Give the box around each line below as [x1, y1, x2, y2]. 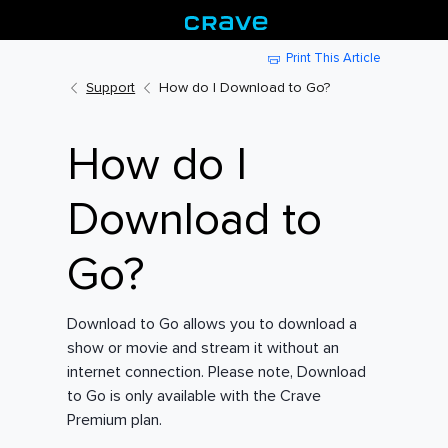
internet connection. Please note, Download [67, 362, 367, 383]
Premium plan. [67, 410, 163, 431]
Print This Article [285, 49, 381, 66]
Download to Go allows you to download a [67, 314, 358, 335]
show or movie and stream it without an [67, 338, 340, 359]
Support [86, 79, 136, 97]
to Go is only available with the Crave [67, 386, 322, 407]
